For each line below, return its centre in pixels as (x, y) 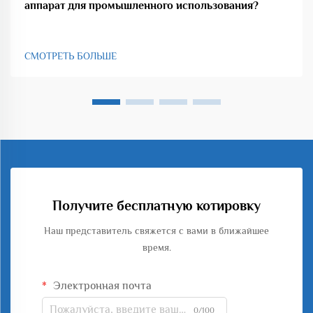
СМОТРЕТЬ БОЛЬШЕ (71, 56)
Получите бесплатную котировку (156, 205)
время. (156, 247)
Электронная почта (101, 286)
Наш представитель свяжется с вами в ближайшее (156, 231)
